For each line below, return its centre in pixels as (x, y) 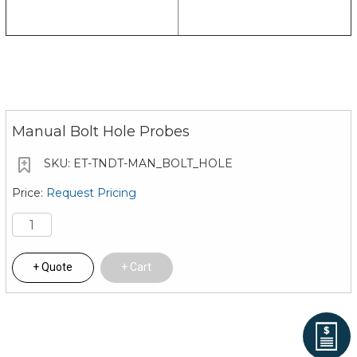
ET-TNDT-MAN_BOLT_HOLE (151, 164)
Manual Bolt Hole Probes (100, 132)
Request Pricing (91, 192)
